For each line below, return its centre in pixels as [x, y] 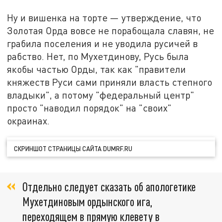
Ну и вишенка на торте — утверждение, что [104, 18]
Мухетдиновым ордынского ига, [87, 202]
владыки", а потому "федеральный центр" [101, 95]
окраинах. [28, 121]
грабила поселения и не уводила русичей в [103, 44]
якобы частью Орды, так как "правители [97, 69]
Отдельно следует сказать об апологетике [109, 187]
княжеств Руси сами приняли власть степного [110, 82]
